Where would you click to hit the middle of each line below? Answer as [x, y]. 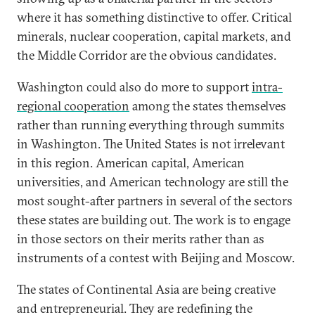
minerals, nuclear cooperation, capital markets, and [154, 36]
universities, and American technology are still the [153, 182]
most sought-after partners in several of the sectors [155, 201]
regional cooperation [73, 106]
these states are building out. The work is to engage [154, 220]
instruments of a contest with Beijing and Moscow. [156, 258]
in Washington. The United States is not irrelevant [151, 144]
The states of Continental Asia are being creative [146, 289]
